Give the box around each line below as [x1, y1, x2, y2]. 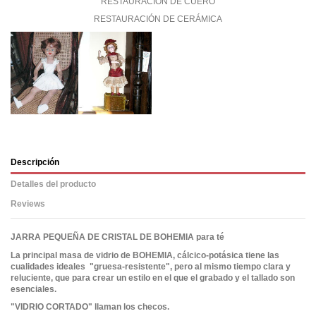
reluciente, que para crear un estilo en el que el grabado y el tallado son [11, 272, 295, 283]
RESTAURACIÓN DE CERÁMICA [94, 14, 222, 25]
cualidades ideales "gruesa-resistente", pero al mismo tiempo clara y [11, 261, 291, 272]
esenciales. [11, 284, 56, 294]
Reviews [11, 198, 45, 209]
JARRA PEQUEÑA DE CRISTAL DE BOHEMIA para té [11, 231, 224, 242]
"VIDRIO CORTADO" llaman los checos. [11, 302, 169, 312]
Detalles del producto [11, 178, 96, 189]
